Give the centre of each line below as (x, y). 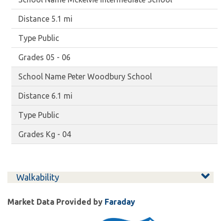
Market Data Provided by (56, 202)
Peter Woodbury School (110, 77)
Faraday (120, 202)
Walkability (38, 177)
